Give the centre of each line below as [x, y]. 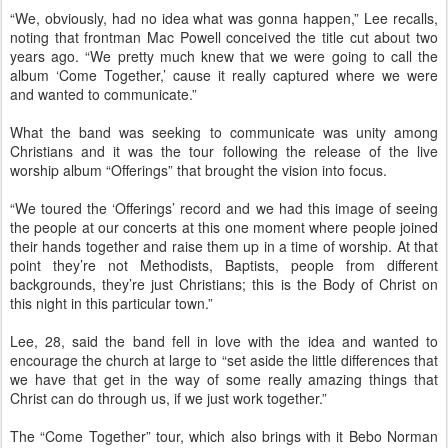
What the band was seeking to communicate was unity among [224, 131]
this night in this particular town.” [111, 302]
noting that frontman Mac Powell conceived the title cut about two [224, 36]
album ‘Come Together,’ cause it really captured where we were [224, 74]
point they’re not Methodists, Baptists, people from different [224, 264]
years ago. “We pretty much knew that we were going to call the [224, 55]
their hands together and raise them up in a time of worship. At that [224, 245]
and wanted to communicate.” [103, 93]
